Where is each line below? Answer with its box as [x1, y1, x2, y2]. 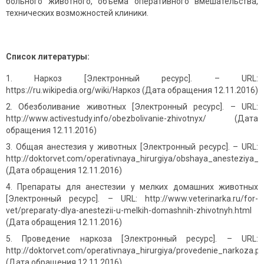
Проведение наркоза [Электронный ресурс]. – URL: [22, 234, 259, 244]
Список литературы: [6, 52, 90, 62]
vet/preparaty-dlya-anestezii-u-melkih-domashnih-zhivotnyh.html [6, 206, 252, 216]
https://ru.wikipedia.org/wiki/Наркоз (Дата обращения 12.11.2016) [6, 85, 258, 95]
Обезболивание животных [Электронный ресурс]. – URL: [18, 102, 259, 112]
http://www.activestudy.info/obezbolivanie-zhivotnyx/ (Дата [6, 114, 258, 124]
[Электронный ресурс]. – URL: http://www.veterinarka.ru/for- [6, 194, 258, 204]
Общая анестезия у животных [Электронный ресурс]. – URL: [15, 142, 258, 152]
